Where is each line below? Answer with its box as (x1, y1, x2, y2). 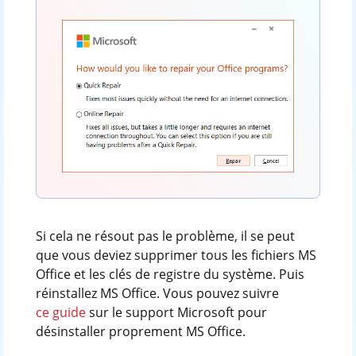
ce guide (35, 303, 86, 321)
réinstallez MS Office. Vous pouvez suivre (35, 284, 279, 302)
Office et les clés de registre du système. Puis (35, 265, 304, 283)
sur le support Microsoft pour (85, 303, 267, 321)
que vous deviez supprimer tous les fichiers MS (35, 246, 316, 264)
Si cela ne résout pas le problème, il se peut (35, 226, 295, 245)
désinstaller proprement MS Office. (35, 322, 246, 340)
